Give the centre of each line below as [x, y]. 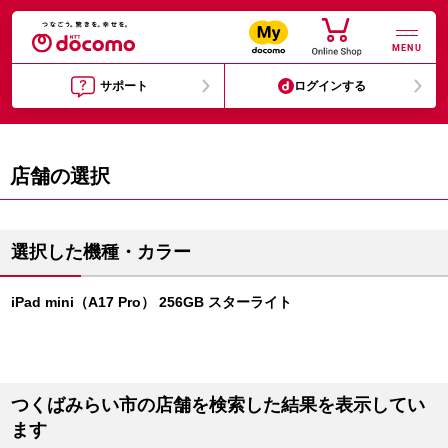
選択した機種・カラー [101, 252]
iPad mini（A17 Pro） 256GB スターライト [151, 302]
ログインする [330, 86]
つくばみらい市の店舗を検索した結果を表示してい [218, 405]
